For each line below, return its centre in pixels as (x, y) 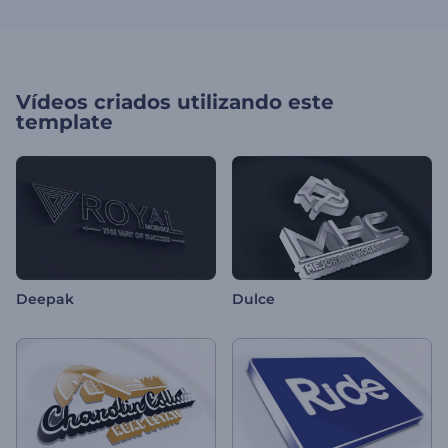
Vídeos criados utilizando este (175, 102)
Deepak (45, 299)
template (64, 122)
